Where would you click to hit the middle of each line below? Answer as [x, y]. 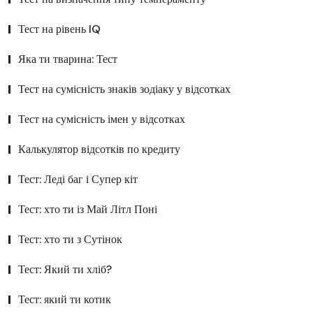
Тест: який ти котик [65, 300]
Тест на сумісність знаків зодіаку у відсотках [124, 89]
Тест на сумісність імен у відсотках [102, 119]
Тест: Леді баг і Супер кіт [78, 180]
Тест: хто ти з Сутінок [70, 240]
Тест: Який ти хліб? [65, 270]
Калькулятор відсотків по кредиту [99, 150]
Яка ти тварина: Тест [68, 59]
